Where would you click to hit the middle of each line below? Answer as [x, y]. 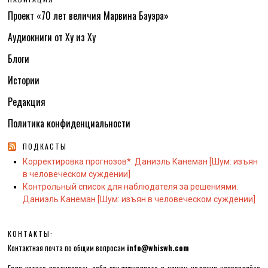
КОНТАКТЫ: [31, 234]
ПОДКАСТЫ [45, 147]
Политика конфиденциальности [69, 124]
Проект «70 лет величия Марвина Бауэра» [89, 16]
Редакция [27, 102]
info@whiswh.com [158, 248]
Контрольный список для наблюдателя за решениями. [130, 187]
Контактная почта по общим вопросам [68, 248]
